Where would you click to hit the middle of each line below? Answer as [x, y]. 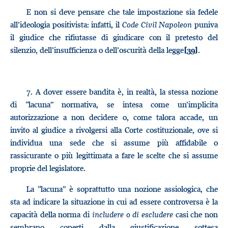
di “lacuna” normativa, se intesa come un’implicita [114, 104]
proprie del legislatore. [48, 168]
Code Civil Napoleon [157, 24]
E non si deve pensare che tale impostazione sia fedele [122, 12]
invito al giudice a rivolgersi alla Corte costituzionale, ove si [114, 130]
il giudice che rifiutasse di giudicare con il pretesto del [114, 37]
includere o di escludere [132, 214]
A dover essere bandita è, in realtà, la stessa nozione [125, 92]
